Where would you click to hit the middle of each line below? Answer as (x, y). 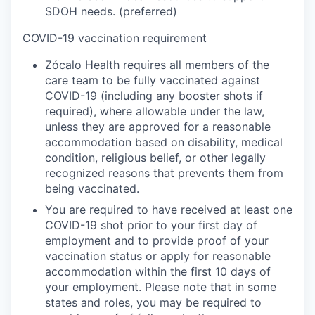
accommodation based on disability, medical (164, 142)
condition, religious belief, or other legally (155, 157)
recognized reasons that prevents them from (164, 173)
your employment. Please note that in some (161, 287)
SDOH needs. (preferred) (111, 11)
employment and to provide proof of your (157, 240)
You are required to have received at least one (169, 210)
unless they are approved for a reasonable (158, 127)
